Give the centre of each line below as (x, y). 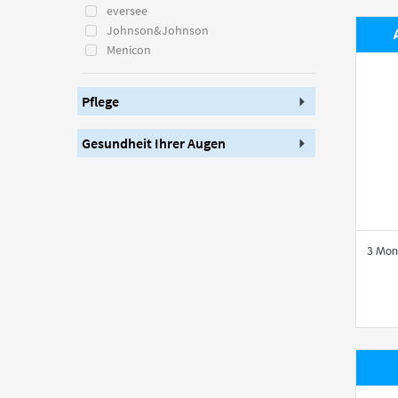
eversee (127, 11)
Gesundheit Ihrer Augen (158, 143)
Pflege (104, 101)
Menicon (129, 50)
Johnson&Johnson (158, 30)
